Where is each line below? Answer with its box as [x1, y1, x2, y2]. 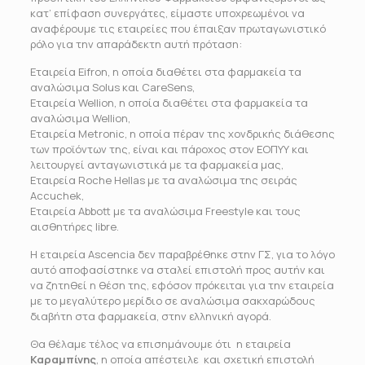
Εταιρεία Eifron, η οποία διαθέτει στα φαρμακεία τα [29, 64, 301, 79]
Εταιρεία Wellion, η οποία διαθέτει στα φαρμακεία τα [29, 95, 308, 110]
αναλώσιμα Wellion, [29, 111, 130, 125]
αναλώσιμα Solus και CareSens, [29, 80, 195, 95]
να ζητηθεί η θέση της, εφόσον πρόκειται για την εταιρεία [29, 278, 334, 292]
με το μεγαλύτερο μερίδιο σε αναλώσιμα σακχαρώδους [29, 293, 315, 308]
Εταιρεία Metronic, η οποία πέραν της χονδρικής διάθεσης [29, 126, 335, 141]
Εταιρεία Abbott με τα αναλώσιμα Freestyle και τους [29, 204, 301, 218]
